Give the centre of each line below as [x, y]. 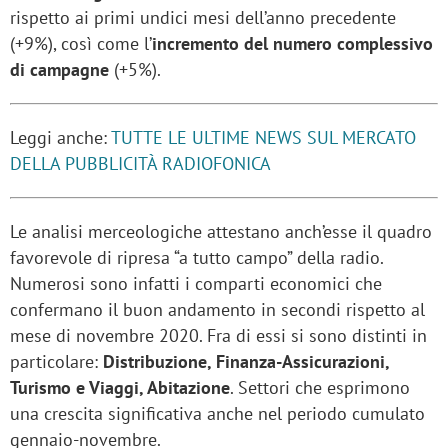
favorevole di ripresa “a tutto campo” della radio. [196, 258]
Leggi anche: [60, 138]
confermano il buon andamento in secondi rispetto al [217, 310]
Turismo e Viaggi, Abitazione [120, 388]
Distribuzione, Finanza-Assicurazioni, [246, 362]
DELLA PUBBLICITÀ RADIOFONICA [140, 164]
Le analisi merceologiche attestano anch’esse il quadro [221, 232]
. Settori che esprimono [320, 388]
